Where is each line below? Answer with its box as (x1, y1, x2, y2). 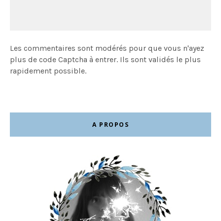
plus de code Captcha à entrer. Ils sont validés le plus (10, 55, 201, 65)
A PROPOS (92, 120, 129, 129)
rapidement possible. (10, 66, 86, 76)
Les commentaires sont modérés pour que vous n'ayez (10, 43, 204, 53)
